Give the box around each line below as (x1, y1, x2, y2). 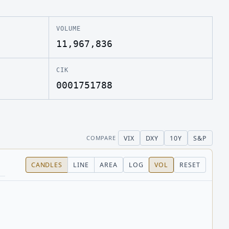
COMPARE (86, 134, 116, 142)
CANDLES (31, 161, 63, 170)
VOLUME (56, 25, 81, 33)
